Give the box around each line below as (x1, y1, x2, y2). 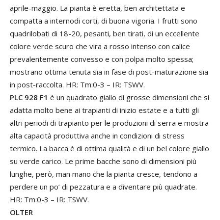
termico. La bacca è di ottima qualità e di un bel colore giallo (10, 143, 209, 154)
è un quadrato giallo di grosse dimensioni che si (48, 92, 209, 103)
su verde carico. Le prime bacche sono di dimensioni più (10, 156, 196, 166)
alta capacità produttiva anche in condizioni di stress (10, 131, 185, 141)
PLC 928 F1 (10, 92, 48, 103)
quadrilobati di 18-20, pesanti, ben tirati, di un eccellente (10, 28, 199, 39)
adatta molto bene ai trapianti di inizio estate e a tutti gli (10, 105, 199, 115)
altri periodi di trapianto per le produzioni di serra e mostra (10, 118, 209, 128)
